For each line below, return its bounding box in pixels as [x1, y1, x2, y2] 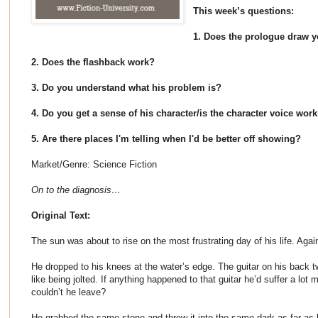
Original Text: [31, 209, 90, 221]
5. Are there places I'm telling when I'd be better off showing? [31, 133, 301, 144]
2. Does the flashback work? [31, 56, 155, 67]
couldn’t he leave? [31, 286, 106, 297]
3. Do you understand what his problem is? [31, 82, 221, 93]
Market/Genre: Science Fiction [31, 158, 157, 170]
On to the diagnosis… [31, 184, 121, 195]
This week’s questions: [193, 5, 295, 16]
